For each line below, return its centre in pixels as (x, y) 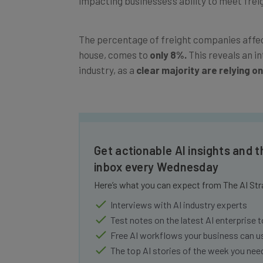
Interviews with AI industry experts (179, 191)
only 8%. (169, 41)
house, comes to (114, 41)
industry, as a (107, 57)
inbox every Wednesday (156, 154)
